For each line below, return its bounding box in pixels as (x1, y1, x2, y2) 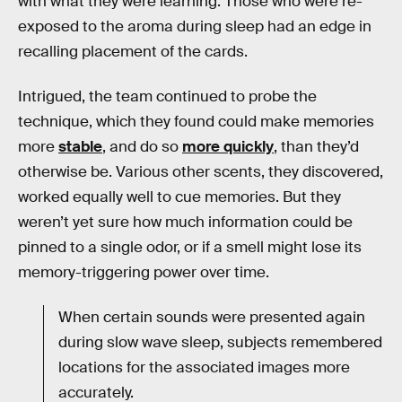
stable (58, 137, 102, 156)
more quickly (182, 137, 274, 156)
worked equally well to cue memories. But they (18, 188, 341, 206)
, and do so (102, 137, 182, 156)
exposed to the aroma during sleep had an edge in (18, 17, 371, 37)
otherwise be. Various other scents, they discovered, (18, 162, 383, 181)
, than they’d (274, 137, 359, 156)
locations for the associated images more (58, 357, 350, 377)
